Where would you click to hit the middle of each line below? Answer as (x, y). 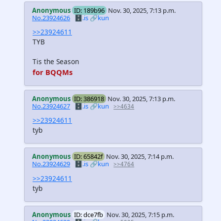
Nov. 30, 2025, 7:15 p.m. (141, 214)
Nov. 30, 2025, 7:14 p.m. (140, 157)
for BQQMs (53, 72)
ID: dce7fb (89, 214)
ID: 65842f (89, 157)
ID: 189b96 (90, 11)
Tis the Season (56, 62)
